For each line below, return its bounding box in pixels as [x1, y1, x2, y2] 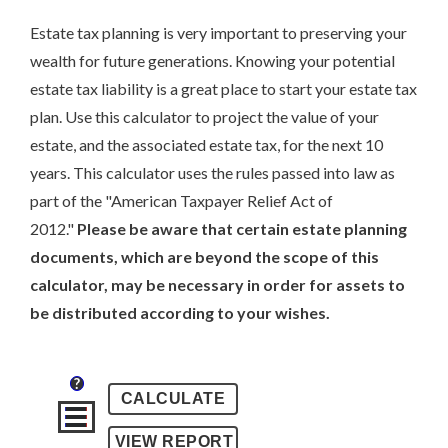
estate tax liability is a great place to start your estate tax [30, 79, 417, 99]
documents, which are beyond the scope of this [30, 247, 379, 267]
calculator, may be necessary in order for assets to [30, 275, 405, 295]
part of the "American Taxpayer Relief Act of [30, 191, 333, 211]
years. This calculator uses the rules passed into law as [30, 163, 395, 183]
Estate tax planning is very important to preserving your [30, 23, 407, 43]
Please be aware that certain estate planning [77, 219, 407, 239]
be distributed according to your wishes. [30, 303, 330, 323]
